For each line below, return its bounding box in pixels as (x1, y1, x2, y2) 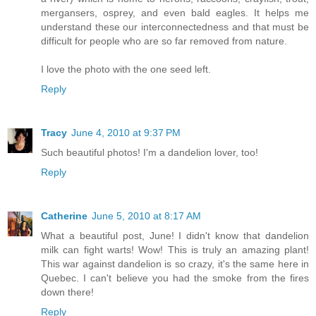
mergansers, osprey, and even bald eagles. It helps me (41, 7, 309, 19)
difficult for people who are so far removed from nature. (41, 35, 287, 47)
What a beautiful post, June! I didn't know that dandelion (41, 230, 309, 242)
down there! (41, 286, 94, 298)
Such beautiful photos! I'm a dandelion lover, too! (41, 147, 258, 159)
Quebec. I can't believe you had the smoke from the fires (41, 272, 309, 284)
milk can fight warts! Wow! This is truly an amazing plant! (41, 244, 309, 256)
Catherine (41, 210, 87, 222)
